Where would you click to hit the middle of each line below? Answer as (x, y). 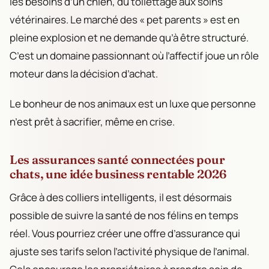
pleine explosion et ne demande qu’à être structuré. (129, 37)
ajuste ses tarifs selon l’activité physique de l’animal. (129, 251)
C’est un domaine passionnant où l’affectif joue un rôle (134, 55)
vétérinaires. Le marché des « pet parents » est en (125, 19)
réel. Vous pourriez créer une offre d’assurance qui (125, 233)
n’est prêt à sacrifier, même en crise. (92, 121)
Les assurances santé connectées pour (117, 159)
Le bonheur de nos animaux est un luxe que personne (133, 103)
